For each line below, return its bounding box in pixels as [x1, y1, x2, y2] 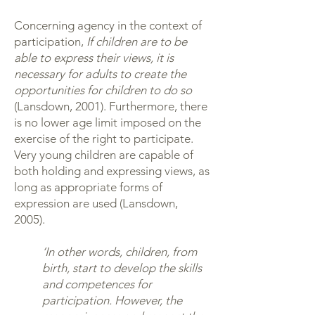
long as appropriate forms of [14, 180, 162, 194]
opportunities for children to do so [14, 83, 192, 97]
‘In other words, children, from [42, 245, 197, 259]
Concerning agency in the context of [14, 18, 202, 32]
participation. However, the [42, 293, 182, 307]
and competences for [42, 277, 152, 291]
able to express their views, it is [14, 51, 174, 65]
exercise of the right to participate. [14, 131, 193, 146]
